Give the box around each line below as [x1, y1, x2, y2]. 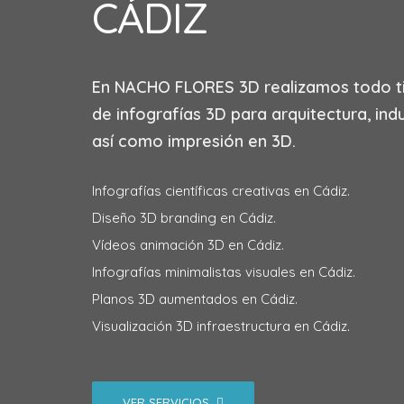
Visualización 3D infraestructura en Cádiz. [92, 317, 350, 335]
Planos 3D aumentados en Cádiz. [92, 290, 298, 308]
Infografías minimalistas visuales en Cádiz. [92, 263, 355, 280]
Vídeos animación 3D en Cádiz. [92, 236, 284, 253]
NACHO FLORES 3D [115, 77, 260, 97]
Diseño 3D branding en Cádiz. [92, 209, 276, 226]
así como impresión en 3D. [92, 131, 296, 151]
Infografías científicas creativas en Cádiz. [92, 182, 350, 199]
